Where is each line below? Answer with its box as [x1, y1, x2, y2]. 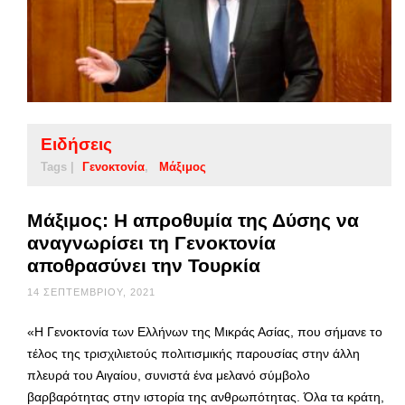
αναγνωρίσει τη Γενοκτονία [27, 232, 276, 254]
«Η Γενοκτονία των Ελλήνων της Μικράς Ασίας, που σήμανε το [27, 325, 382, 340]
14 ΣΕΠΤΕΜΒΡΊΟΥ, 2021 [27, 287, 155, 298]
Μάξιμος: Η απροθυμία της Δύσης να [27, 210, 359, 231]
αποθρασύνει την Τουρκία [27, 255, 260, 277]
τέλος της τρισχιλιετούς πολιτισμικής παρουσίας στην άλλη [27, 346, 360, 362]
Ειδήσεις [41, 135, 112, 155]
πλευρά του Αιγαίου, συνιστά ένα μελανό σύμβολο [27, 368, 310, 383]
